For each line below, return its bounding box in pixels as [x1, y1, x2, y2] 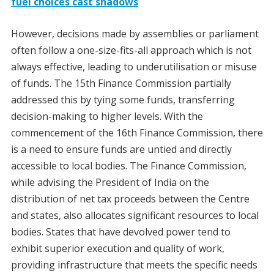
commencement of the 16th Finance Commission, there [10, 126, 263, 140]
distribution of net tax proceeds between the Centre [10, 192, 250, 206]
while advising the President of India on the [10, 176, 209, 190]
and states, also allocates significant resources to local [10, 209, 259, 223]
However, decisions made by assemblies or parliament [10, 27, 259, 41]
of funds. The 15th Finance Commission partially [10, 76, 231, 91]
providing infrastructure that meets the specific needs [10, 258, 257, 272]
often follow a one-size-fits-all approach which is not [10, 43, 251, 57]
